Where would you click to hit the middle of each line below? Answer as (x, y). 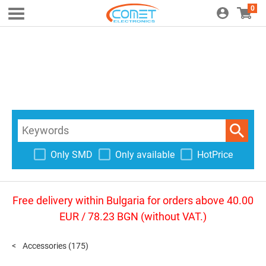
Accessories (45, 246)
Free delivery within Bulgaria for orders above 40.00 (133, 200)
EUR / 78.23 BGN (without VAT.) (133, 216)
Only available (145, 154)
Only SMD (71, 154)
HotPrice (215, 154)
